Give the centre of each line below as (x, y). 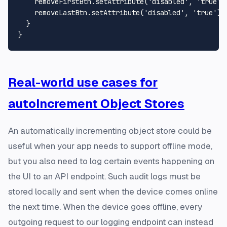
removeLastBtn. (55, 13)
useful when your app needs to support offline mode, (110, 146)
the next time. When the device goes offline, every (105, 207)
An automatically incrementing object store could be (110, 131)
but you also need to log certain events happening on (111, 161)
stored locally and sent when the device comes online (113, 192)
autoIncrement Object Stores (96, 104)
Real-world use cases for (83, 83)
